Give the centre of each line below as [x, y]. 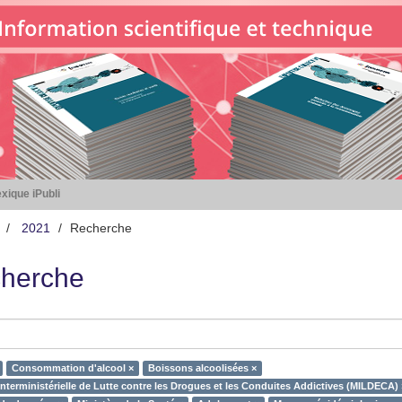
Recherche [101, 228]
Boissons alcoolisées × [202, 368]
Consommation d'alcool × [72, 368]
